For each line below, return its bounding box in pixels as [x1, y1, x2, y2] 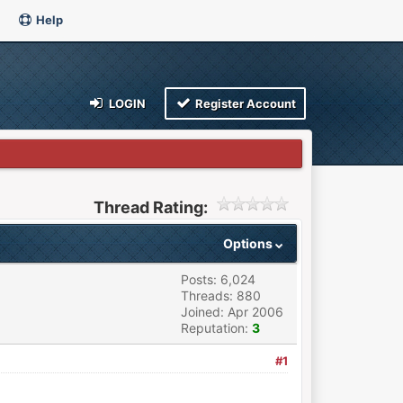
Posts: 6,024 [180, 272, 255, 287]
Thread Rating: [94, 198, 209, 217]
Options [222, 236, 275, 251]
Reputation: [180, 320, 252, 336]
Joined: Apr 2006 [180, 304, 283, 319]
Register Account [193, 96, 297, 111]
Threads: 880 [180, 288, 261, 303]
